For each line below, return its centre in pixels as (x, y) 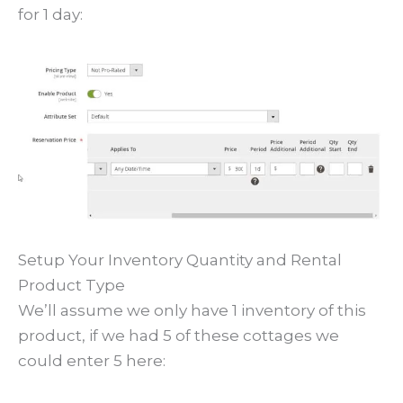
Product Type (72, 286)
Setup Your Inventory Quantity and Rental (180, 260)
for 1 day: (50, 15)
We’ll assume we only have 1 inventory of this (192, 311)
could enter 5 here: (92, 361)
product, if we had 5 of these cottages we (179, 336)
